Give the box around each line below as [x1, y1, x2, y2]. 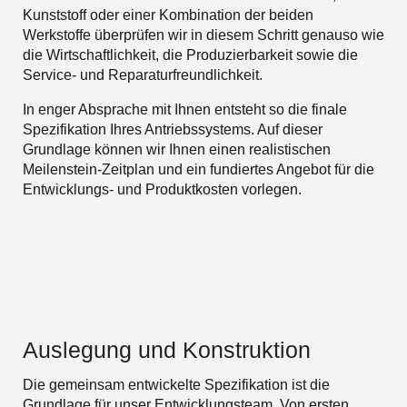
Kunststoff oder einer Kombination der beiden [23, 6, 313, 23]
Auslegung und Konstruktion [23, 336, 311, 362]
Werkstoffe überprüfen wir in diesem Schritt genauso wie [23, 26, 384, 43]
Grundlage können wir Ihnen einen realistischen [23, 141, 331, 157]
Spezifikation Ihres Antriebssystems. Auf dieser [23, 121, 323, 137]
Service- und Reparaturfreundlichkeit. [23, 66, 263, 83]
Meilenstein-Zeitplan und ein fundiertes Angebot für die [23, 161, 374, 177]
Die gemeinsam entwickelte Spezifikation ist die [23, 376, 330, 392]
